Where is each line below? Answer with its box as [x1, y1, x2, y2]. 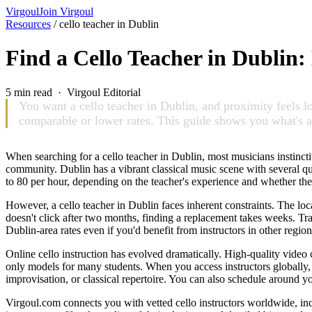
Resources [6, 18, 51, 30]
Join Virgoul [39, 6, 93, 17]
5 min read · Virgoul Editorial [6, 86, 141, 98]
